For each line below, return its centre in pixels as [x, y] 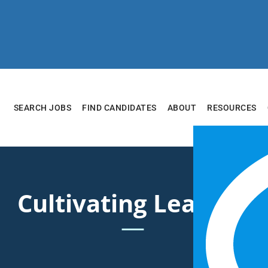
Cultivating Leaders [133, 203]
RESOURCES [232, 108]
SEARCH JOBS [42, 108]
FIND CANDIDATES [119, 108]
